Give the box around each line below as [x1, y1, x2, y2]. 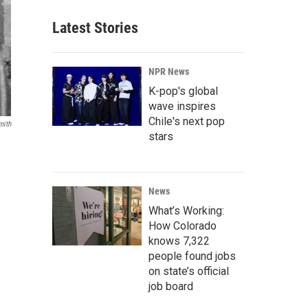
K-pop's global [148, 85, 218, 98]
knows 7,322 [148, 234, 210, 247]
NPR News [148, 66, 189, 77]
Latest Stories [52, 19, 138, 36]
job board [148, 280, 193, 293]
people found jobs [148, 250, 236, 263]
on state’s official [148, 265, 229, 278]
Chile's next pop [148, 115, 225, 128]
